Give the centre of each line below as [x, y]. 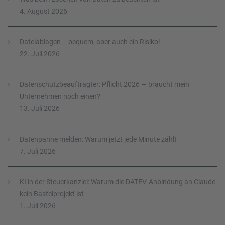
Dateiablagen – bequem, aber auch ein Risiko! [90, 42]
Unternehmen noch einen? [60, 96]
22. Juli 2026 [40, 54]
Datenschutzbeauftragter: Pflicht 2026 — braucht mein [104, 84]
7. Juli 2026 [38, 151]
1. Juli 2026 [38, 206]
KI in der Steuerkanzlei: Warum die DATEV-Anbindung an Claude [118, 182]
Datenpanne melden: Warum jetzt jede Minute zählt [98, 139]
